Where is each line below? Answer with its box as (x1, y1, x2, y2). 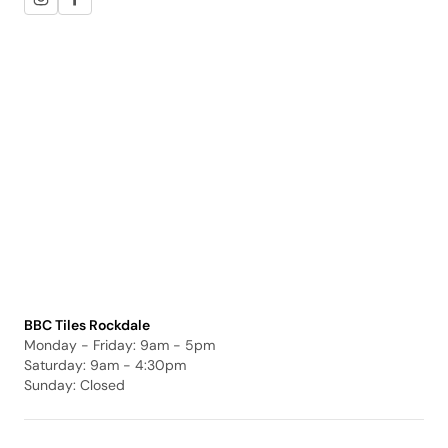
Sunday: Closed (24, 376, 125, 394)
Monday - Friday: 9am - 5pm (24, 336, 215, 354)
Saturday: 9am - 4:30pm (24, 356, 186, 374)
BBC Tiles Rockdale (24, 316, 150, 334)
